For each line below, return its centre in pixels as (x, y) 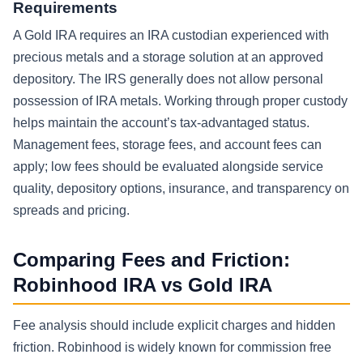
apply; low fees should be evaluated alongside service (168, 167)
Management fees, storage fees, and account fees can (167, 145)
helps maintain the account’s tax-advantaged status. (161, 123)
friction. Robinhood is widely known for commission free (172, 347)
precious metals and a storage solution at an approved (168, 58)
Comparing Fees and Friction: (152, 260)
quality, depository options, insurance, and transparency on (181, 189)
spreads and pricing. (71, 211)
